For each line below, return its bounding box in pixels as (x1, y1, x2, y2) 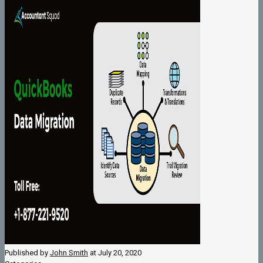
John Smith (50, 248, 88, 258)
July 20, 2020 (98, 248, 141, 258)
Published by (5, 248, 50, 258)
